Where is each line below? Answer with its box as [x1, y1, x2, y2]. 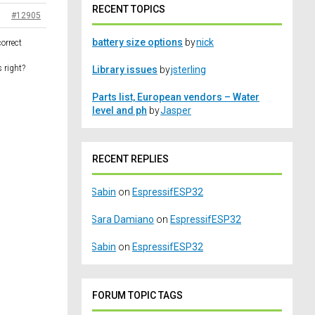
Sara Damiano [91, 214, 154, 226]
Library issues [92, 64, 157, 76]
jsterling [171, 64, 206, 76]
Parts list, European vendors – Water [92, 91, 259, 103]
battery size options [92, 37, 183, 49]
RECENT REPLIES [92, 153, 169, 165]
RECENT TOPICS [92, 4, 165, 15]
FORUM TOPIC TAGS [92, 290, 183, 302]
